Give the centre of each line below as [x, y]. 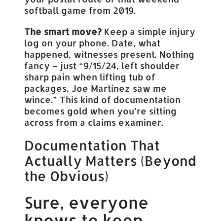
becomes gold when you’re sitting [101, 111]
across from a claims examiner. [94, 122]
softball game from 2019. [80, 10]
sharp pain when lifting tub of [90, 77]
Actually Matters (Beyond [110, 161]
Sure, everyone [87, 203]
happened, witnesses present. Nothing [110, 54]
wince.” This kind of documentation [103, 100]
